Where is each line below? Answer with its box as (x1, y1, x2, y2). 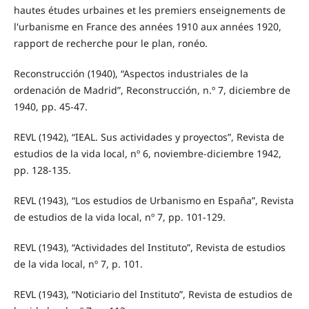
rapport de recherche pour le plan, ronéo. (13, 36, 208, 50)
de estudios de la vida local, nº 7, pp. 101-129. (13, 210, 226, 224)
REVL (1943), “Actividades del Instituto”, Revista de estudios (13, 241, 286, 255)
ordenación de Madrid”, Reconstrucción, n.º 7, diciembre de (13, 83, 290, 97)
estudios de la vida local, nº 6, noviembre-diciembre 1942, (13, 147, 281, 160)
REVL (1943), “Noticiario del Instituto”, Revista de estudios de (13, 288, 292, 301)
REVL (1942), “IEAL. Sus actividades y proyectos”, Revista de (13, 130, 284, 143)
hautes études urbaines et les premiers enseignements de (13, 3, 286, 17)
